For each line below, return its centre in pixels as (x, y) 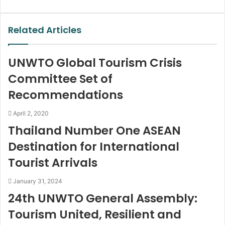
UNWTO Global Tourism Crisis (95, 63)
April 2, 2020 (31, 114)
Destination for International (94, 147)
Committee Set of (60, 79)
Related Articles (45, 30)
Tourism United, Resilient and (95, 215)
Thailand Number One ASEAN (94, 131)
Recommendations (66, 95)
